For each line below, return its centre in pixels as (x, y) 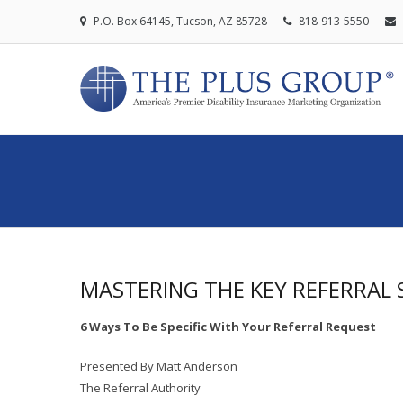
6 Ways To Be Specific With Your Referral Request (228, 327)
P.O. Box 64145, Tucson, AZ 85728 (180, 21)
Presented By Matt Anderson (159, 366)
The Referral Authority (140, 388)
